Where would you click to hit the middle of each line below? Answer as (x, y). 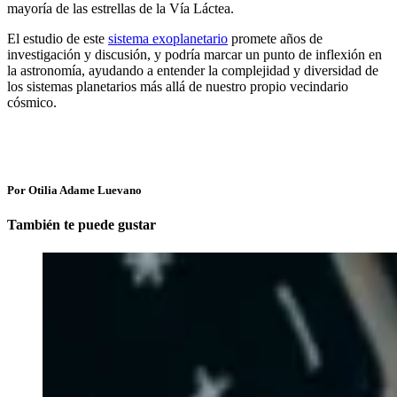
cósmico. (32, 102)
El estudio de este (58, 39)
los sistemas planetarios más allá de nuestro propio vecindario (178, 86)
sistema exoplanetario (168, 39)
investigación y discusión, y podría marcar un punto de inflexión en (195, 54)
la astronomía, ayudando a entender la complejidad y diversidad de (193, 70)
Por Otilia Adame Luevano (74, 191)
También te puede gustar (82, 225)
